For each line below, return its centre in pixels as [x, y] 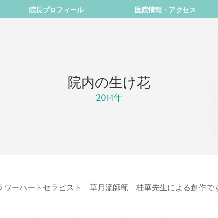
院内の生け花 [109, 82]
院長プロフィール [56, 10]
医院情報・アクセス [165, 10]
